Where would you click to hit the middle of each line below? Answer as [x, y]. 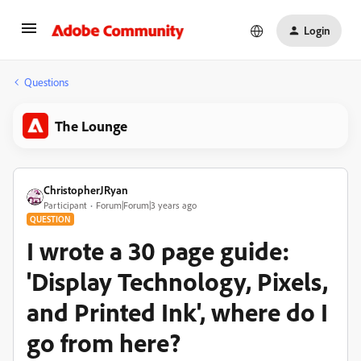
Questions [46, 82]
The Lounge [91, 126]
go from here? [104, 342]
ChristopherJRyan [86, 190]
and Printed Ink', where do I [177, 312]
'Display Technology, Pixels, [177, 281]
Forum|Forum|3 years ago [146, 205]
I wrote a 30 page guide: [158, 251]
